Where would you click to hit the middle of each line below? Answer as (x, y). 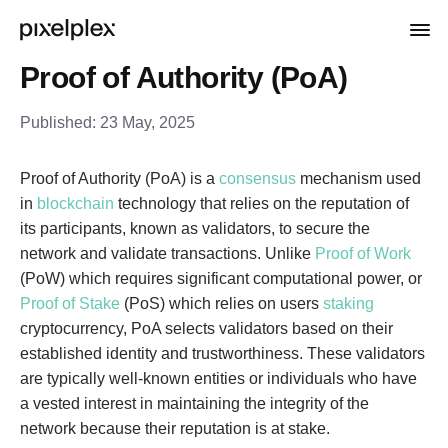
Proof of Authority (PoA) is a (119, 178)
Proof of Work (363, 253)
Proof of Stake (70, 303)
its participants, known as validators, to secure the (195, 228)
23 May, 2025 (147, 122)
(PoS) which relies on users (221, 303)
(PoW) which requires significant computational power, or (221, 278)
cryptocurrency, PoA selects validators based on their (206, 328)
